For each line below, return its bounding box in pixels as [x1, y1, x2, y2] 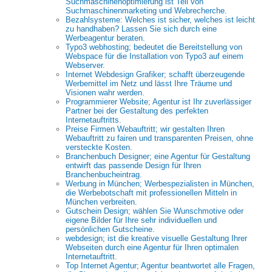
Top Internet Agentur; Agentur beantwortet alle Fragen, [66, 261, 255, 270]
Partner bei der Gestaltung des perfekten [66, 106, 208, 115]
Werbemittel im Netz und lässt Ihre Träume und [66, 79, 232, 88]
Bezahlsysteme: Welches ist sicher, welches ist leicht [66, 15, 255, 24]
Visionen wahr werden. [66, 88, 144, 97]
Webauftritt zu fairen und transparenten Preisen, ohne [66, 134, 253, 143]
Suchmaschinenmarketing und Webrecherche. [66, 6, 227, 15]
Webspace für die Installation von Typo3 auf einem [66, 52, 243, 61]
